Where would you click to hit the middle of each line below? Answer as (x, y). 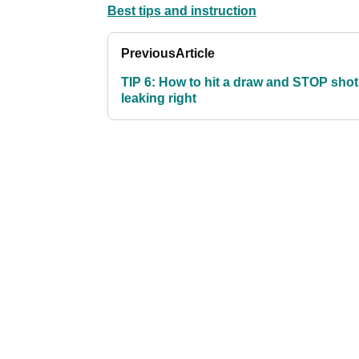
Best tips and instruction (182, 11)
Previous (148, 54)
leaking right (159, 99)
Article (195, 54)
